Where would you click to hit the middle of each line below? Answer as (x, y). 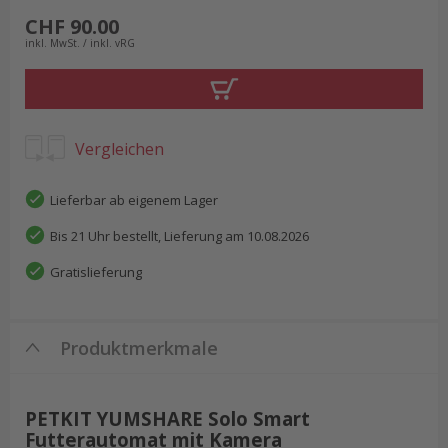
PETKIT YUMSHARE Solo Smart (167, 418)
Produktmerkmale (139, 347)
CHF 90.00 (72, 26)
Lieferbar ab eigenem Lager (134, 199)
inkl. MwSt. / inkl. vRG (80, 42)
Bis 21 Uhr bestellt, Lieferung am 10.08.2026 (179, 235)
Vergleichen (119, 148)
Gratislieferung (96, 271)
